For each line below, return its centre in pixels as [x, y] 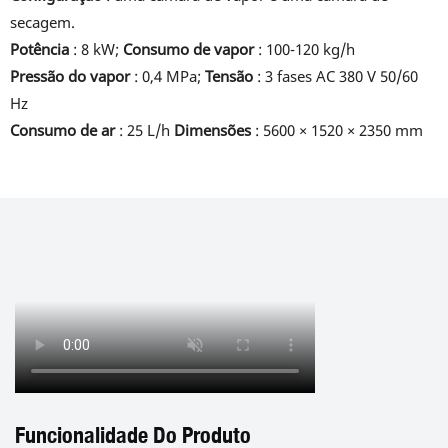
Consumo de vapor [188, 49]
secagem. [42, 22]
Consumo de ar [62, 130]
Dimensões [212, 130]
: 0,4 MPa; [167, 76]
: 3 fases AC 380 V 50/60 [335, 76]
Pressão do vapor [70, 76]
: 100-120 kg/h [304, 49]
